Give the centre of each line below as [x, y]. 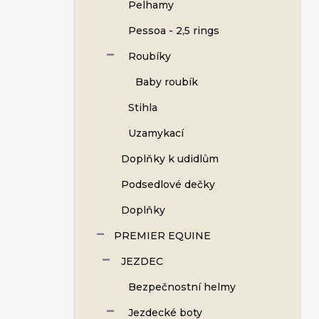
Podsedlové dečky [168, 184]
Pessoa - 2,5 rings [174, 31]
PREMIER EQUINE [162, 236]
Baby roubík [167, 82]
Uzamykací [156, 133]
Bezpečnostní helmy [182, 287]
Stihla [143, 108]
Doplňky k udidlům [170, 159]
